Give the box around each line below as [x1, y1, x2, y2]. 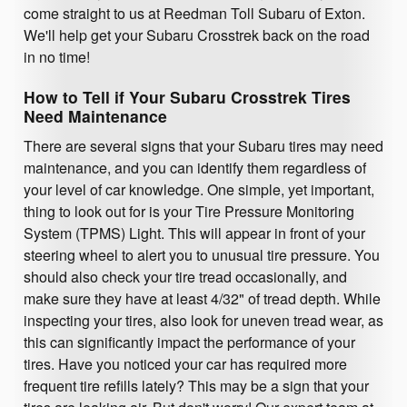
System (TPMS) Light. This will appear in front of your [24, 222, 365, 243]
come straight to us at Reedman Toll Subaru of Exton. [24, 3, 365, 25]
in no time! [24, 46, 90, 68]
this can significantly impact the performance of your [24, 331, 355, 352]
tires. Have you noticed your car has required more [24, 352, 347, 374]
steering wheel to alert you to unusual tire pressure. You [24, 243, 380, 265]
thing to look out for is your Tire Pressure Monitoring [24, 200, 354, 222]
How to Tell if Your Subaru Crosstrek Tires [24, 85, 351, 109]
